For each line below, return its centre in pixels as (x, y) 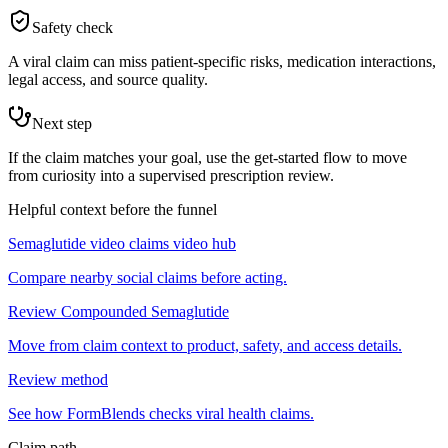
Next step (62, 124)
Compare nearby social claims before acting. (147, 278)
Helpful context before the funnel (112, 210)
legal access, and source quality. (108, 80)
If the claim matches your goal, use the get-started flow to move (207, 158)
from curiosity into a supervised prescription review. (171, 176)
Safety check (72, 28)
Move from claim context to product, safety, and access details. (205, 346)
